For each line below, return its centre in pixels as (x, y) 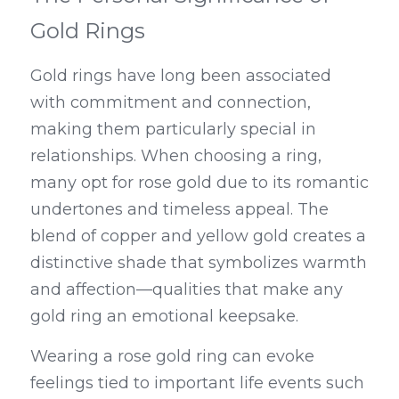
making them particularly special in (173, 129)
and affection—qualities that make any (187, 289)
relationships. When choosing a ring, (176, 156)
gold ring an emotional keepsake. (164, 316)
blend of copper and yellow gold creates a (198, 236)
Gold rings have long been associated (181, 76)
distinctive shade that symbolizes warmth (199, 263)
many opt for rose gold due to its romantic (199, 183)
